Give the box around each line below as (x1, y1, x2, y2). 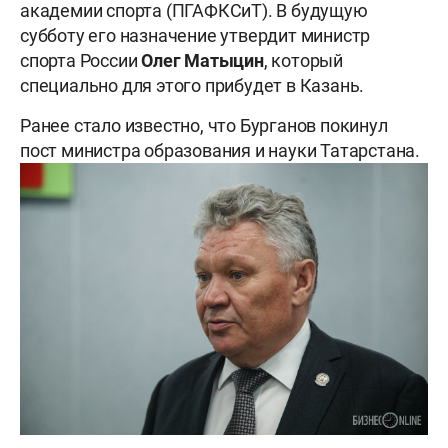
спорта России (20, 50, 142, 72)
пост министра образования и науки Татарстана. (20, 140, 424, 162)
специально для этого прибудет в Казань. (20, 75, 368, 97)
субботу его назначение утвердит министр (20, 25, 371, 47)
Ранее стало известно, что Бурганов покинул (20, 115, 388, 137)
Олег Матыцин (141, 50, 264, 72)
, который (263, 50, 344, 72)
